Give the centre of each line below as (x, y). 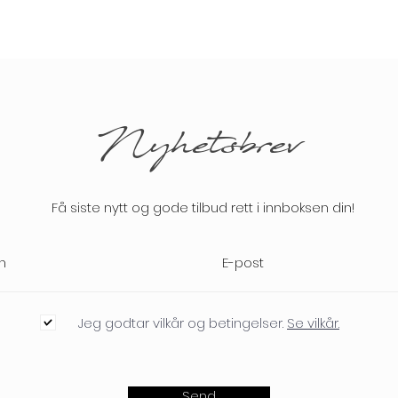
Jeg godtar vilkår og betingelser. (181, 322)
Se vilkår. (313, 322)
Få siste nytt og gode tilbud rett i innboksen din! (203, 207)
